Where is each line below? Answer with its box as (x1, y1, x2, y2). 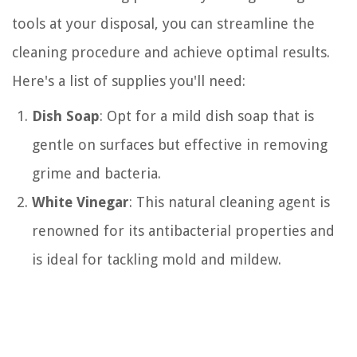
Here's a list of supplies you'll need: (12, 72, 245, 89)
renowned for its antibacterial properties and (32, 222, 335, 239)
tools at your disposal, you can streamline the (12, 14, 315, 32)
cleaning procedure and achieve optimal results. (12, 43, 330, 61)
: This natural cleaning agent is (129, 193, 330, 210)
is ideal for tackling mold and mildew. (32, 250, 281, 268)
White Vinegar (32, 193, 129, 210)
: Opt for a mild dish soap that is (100, 107, 314, 124)
